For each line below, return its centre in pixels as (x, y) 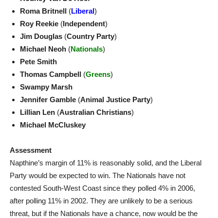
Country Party (91, 36)
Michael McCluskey (53, 125)
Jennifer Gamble (48, 100)
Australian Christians (95, 112)
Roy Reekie (40, 24)
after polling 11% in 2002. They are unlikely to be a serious (101, 201)
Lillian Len (37, 112)
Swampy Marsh (46, 87)
